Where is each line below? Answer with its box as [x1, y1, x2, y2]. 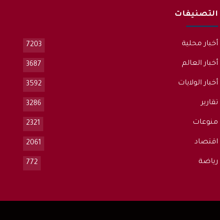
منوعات [192, 118, 218, 127]
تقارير [200, 99, 218, 107]
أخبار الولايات [177, 79, 218, 87]
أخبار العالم [181, 59, 218, 68]
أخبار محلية [181, 40, 218, 48]
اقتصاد [194, 138, 218, 146]
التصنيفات [174, 10, 218, 19]
